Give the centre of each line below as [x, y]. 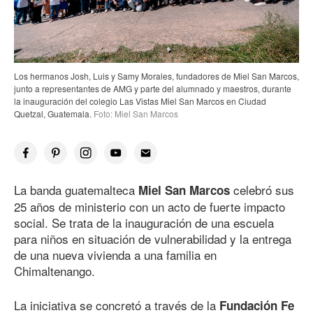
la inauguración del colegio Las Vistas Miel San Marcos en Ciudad [140, 101]
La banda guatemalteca [76, 190]
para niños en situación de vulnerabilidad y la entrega [153, 239]
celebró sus [262, 190]
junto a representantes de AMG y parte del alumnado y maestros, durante [153, 89]
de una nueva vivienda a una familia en [115, 255]
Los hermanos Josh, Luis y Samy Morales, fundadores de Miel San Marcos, [156, 76]
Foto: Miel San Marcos [135, 114]
